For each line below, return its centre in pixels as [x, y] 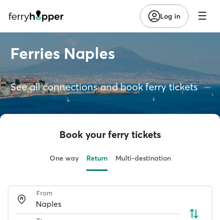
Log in [170, 16]
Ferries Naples [63, 53]
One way [64, 158]
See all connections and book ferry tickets [104, 87]
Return [97, 158]
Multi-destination [143, 158]
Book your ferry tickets [110, 134]
